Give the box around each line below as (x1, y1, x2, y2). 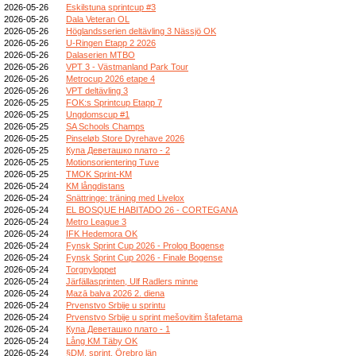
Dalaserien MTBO (66, 49, 135, 60)
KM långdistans (66, 180, 125, 191)
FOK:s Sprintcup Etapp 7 (66, 97, 162, 107)
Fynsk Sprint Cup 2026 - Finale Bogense (66, 252, 222, 262)
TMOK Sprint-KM (66, 168, 132, 179)
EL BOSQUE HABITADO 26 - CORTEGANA (66, 204, 238, 215)
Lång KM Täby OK (66, 335, 137, 346)
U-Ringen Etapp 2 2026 (66, 37, 156, 48)
